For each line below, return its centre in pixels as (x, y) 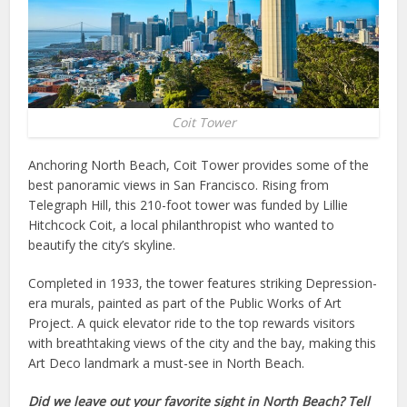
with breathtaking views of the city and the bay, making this (203, 342)
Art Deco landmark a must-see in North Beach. (167, 362)
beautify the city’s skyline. (102, 244)
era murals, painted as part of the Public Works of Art (185, 303)
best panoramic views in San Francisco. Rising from (179, 184)
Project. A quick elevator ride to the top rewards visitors (192, 323)
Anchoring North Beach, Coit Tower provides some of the (199, 164)
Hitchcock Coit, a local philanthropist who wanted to (182, 224)
